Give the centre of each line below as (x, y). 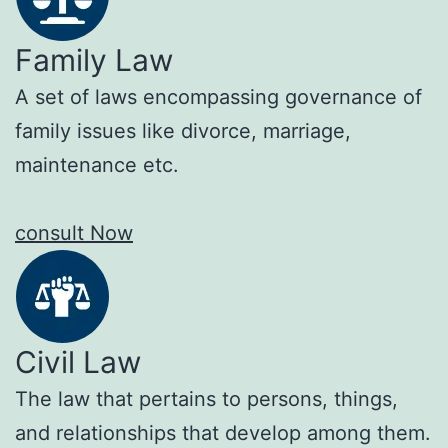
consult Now (74, 233)
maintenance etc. (97, 165)
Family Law (94, 60)
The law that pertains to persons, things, (206, 399)
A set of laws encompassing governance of (218, 97)
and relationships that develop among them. (223, 433)
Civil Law (78, 362)
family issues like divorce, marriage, (183, 131)
